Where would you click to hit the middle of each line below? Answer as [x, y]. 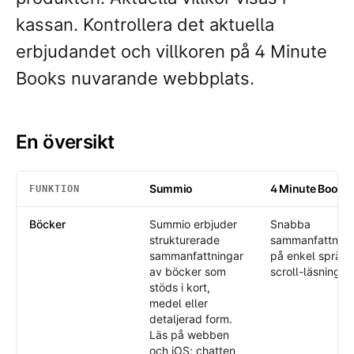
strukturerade [185, 240]
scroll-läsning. [307, 271]
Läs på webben [189, 335]
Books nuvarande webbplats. [135, 78]
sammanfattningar [196, 256]
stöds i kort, [180, 287]
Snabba [290, 224]
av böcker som [188, 271]
